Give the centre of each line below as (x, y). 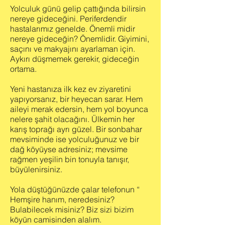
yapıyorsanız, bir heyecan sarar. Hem (76, 99)
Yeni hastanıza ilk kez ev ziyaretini (71, 89)
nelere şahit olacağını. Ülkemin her (72, 119)
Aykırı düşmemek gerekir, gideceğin (75, 59)
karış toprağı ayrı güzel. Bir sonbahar (76, 129)
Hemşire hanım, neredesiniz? (62, 199)
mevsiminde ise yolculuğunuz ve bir (75, 139)
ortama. (23, 69)
